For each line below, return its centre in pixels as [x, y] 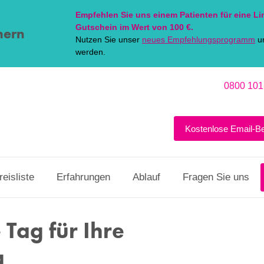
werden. [90, 52]
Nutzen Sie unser [109, 39]
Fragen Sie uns [216, 177]
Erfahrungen [83, 177]
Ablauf [146, 177]
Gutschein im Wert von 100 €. [134, 27]
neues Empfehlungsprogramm [199, 39]
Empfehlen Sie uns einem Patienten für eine [164, 15]
